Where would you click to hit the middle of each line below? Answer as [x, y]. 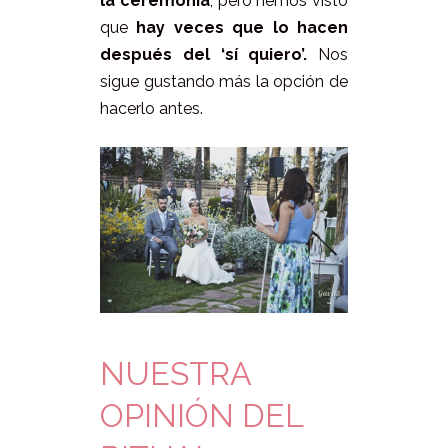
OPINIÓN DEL [201, 415]
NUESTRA [175, 373]
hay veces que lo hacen [238, 28]
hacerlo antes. [151, 109]
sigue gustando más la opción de [224, 82]
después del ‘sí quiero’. [204, 55]
